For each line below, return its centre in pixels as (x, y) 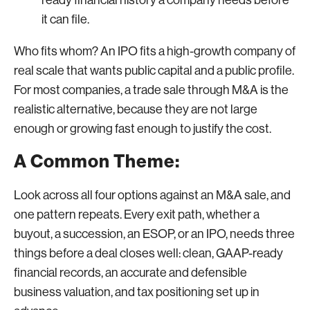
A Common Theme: (97, 161)
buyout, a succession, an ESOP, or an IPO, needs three (154, 234)
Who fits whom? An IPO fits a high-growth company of (155, 51)
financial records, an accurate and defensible (130, 272)
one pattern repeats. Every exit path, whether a (137, 214)
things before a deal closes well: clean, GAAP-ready (148, 253)
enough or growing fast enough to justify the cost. (143, 128)
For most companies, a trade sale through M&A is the (151, 90)
